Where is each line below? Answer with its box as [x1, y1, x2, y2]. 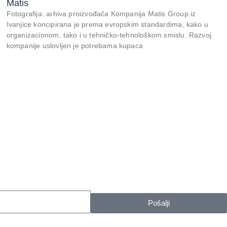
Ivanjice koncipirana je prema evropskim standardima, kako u [6, 20, 208, 28]
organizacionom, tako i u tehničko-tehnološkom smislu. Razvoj [6, 30, 212, 39]
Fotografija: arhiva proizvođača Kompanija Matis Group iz [6, 9, 196, 18]
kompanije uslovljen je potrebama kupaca [6, 41, 143, 50]
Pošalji [148, 199, 170, 208]
